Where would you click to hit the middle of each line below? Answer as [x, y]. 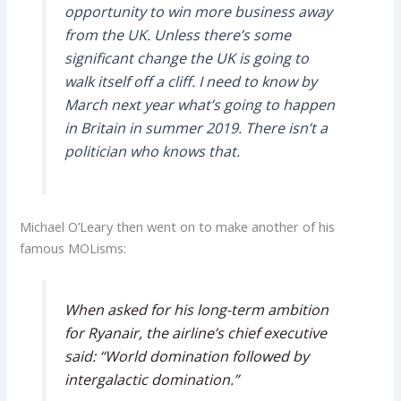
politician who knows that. [152, 151]
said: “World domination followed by [186, 357]
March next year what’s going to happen [199, 104]
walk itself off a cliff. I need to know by [190, 81]
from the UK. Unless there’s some [177, 34]
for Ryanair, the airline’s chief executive [195, 333]
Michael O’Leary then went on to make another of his [178, 227]
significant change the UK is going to [186, 58]
